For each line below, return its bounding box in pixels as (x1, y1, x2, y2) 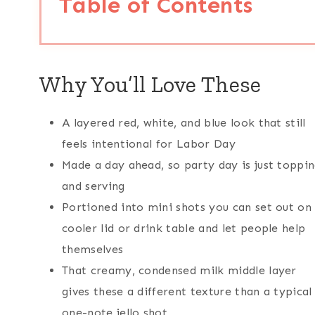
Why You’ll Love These (39, 70, 262, 98)
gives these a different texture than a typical (62, 284, 312, 298)
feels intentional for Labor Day (62, 136, 236, 150)
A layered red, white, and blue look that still (62, 115, 306, 129)
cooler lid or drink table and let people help (62, 221, 306, 235)
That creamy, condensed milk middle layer (62, 263, 297, 277)
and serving (62, 179, 125, 193)
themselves (62, 242, 124, 256)
